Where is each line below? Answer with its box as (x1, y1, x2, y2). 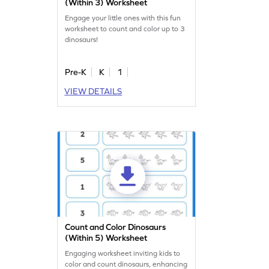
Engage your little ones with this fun (65, 14, 181, 23)
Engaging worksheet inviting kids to (65, 249, 181, 258)
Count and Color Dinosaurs (65, 222, 166, 232)
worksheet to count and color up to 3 (65, 25, 186, 34)
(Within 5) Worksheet (65, 233, 148, 243)
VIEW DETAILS (64, 86, 122, 97)
